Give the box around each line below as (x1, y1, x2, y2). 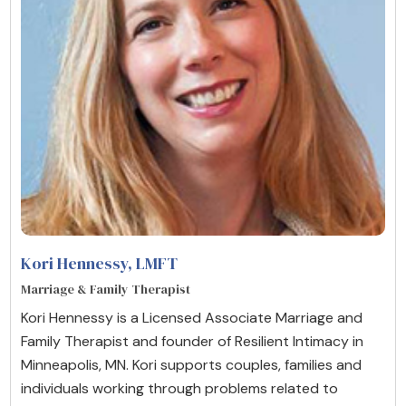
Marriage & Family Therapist (21, 280, 190, 299)
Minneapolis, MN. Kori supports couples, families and (21, 355, 362, 375)
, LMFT (128, 252, 178, 275)
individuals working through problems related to (21, 379, 338, 399)
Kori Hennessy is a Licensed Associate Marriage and (21, 308, 362, 328)
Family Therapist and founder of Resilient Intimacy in (21, 332, 363, 352)
